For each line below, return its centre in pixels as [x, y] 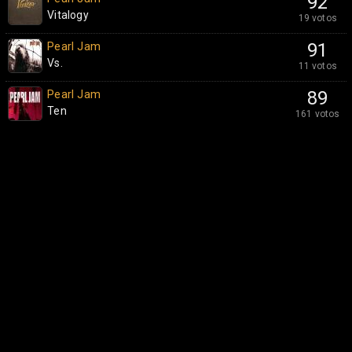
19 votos [318, 18]
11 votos [318, 66]
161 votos [317, 114]
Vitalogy [68, 15]
